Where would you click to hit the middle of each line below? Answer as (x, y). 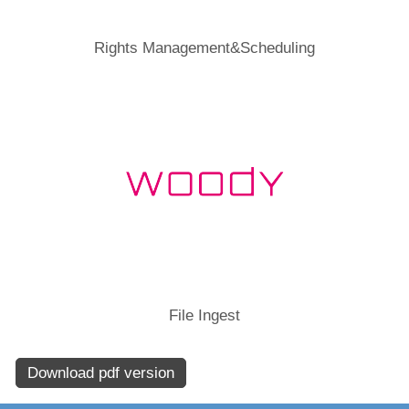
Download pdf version (101, 372)
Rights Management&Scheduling (204, 47)
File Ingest (204, 315)
